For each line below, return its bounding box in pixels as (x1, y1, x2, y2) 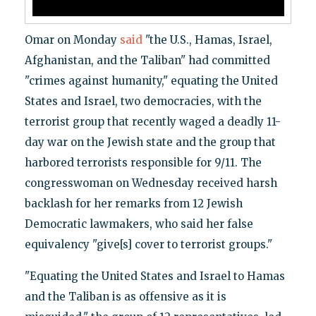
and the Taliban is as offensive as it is (24, 289, 226, 303)
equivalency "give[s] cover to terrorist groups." (24, 237, 272, 251)
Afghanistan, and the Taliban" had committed (24, 53, 270, 67)
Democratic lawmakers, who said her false (24, 217, 253, 231)
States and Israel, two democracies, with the (24, 94, 262, 108)
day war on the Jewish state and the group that (24, 135, 276, 149)
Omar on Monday (24, 32, 120, 47)
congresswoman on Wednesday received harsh (24, 176, 277, 190)
